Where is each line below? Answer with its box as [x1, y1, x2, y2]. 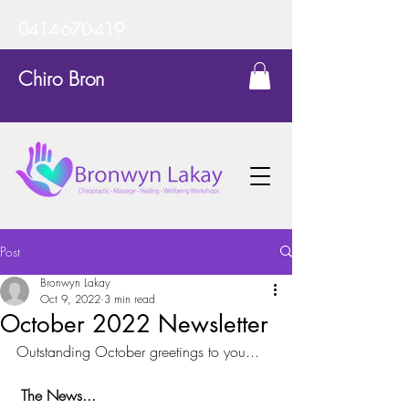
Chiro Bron [18, 67, 104, 91]
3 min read [104, 290, 155, 307]
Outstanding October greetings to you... [16, 341, 259, 362]
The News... [21, 384, 96, 405]
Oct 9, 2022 [40, 290, 100, 307]
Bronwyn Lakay [40, 274, 110, 290]
